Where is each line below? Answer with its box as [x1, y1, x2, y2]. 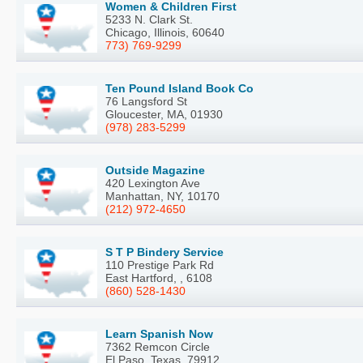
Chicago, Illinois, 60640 [105, 26, 224, 40]
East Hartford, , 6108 [105, 271, 212, 285]
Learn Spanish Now [105, 327, 213, 341]
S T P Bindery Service [105, 246, 224, 259]
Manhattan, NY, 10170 [105, 190, 220, 203]
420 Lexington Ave [105, 177, 200, 190]
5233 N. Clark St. [105, 13, 193, 27]
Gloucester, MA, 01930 [105, 108, 223, 122]
